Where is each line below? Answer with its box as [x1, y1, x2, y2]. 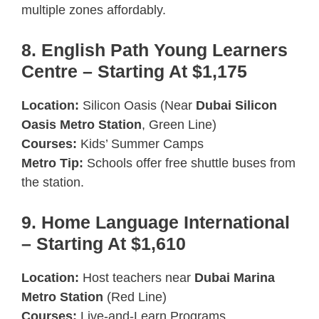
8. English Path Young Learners [21, 39, 288, 60]
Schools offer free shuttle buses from [83, 155, 296, 170]
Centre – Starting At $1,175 [21, 61, 247, 81]
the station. [21, 174, 84, 189]
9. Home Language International [21, 211, 290, 232]
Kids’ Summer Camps [77, 136, 204, 151]
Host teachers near [79, 270, 194, 285]
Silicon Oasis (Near [79, 98, 196, 113]
